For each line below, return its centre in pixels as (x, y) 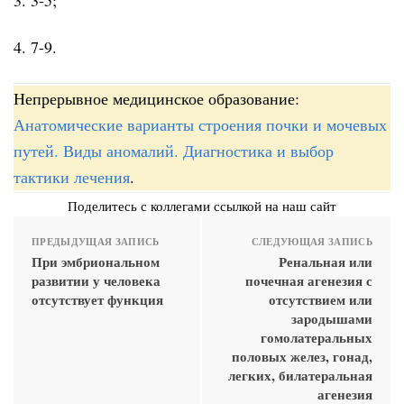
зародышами (332, 318)
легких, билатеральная (300, 375)
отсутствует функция (97, 299)
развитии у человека (96, 280)
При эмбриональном (96, 261)
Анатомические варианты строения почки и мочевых (200, 124)
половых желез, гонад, (302, 356)
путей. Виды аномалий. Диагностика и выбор (174, 150)
